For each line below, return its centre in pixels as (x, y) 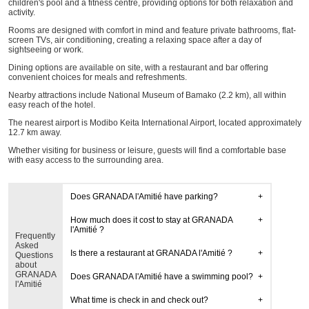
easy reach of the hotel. (51, 105)
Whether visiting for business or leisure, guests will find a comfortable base (147, 150)
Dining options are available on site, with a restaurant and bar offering (138, 68)
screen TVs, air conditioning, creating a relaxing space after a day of (134, 40)
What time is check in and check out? (139, 300)
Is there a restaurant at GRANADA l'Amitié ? (151, 253)
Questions (34, 255)
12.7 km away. (34, 132)
